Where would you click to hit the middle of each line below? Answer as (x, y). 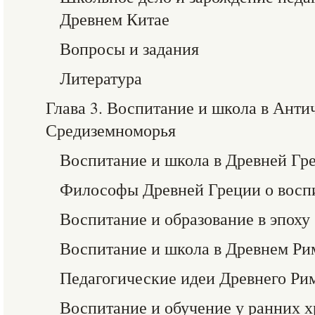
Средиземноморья (111, 130)
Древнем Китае (115, 19)
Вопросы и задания (129, 49)
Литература (101, 78)
